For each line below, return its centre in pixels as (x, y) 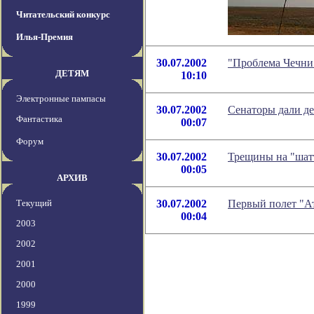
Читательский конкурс (63, 15)
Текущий (34, 203)
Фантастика (39, 119)
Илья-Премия (45, 37)
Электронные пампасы (61, 99)
